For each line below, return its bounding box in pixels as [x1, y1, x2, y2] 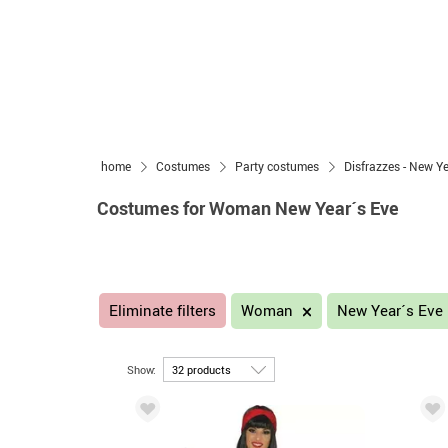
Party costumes [235, 158, 319, 174]
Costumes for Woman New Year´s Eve [97, 196, 399, 220]
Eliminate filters [108, 300, 216, 320]
